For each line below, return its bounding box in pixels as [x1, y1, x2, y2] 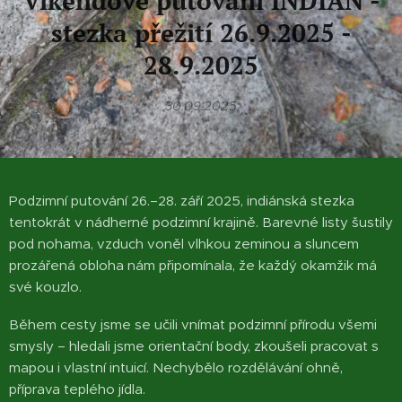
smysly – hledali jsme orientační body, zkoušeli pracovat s [9, 337, 379, 354]
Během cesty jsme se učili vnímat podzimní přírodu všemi [9, 316, 377, 333]
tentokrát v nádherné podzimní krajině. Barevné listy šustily [9, 214, 393, 231]
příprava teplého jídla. [9, 380, 145, 398]
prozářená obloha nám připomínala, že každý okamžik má [9, 257, 377, 274]
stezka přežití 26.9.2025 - [50, 16, 352, 49]
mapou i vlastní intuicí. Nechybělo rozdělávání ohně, [9, 359, 343, 376]
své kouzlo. [9, 278, 82, 295]
